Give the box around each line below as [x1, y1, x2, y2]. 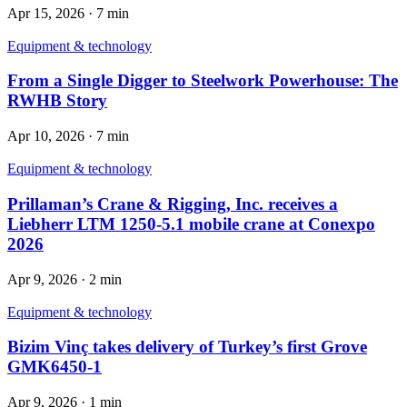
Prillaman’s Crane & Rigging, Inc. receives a [7, 194, 338, 213]
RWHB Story [7, 91, 107, 111]
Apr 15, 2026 [7, 5, 84, 21]
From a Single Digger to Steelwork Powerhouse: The [7, 71, 398, 91]
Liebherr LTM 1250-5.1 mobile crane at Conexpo [7, 213, 375, 233]
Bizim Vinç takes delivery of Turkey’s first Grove [7, 337, 367, 357]
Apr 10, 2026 [7, 128, 84, 144]
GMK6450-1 [7, 357, 102, 377]
